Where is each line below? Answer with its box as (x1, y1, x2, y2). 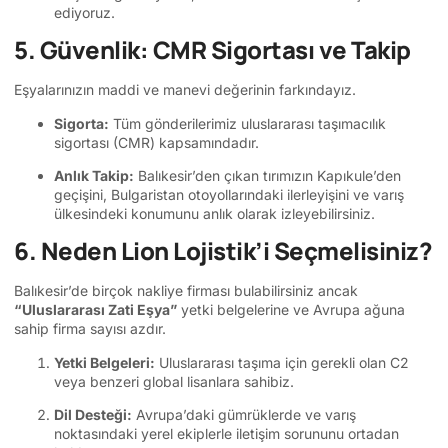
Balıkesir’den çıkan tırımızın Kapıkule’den (134, 166, 401, 184)
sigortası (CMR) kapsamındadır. (54, 133, 259, 151)
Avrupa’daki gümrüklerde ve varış (132, 406, 356, 424)
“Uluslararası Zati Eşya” (14, 301, 177, 319)
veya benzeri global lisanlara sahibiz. (54, 372, 294, 390)
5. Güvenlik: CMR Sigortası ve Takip (14, 33, 411, 67)
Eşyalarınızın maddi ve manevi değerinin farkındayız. (14, 81, 356, 99)
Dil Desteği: (54, 406, 132, 424)
